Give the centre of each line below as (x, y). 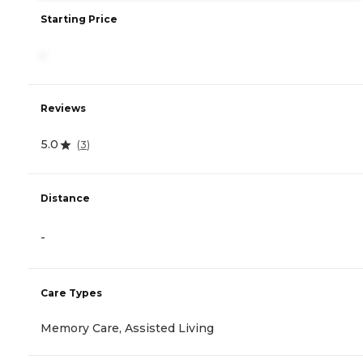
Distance (65, 198)
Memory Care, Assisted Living (127, 328)
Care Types (71, 293)
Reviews (63, 109)
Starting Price (79, 19)
